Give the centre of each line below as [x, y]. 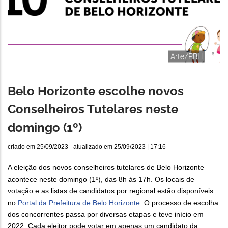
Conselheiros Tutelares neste [93, 109]
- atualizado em [91, 147]
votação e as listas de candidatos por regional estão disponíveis [110, 191]
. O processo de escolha [179, 203]
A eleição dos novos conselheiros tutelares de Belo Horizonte [106, 168]
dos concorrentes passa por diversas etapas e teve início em [106, 215]
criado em [22, 147]
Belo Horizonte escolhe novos [96, 91]
